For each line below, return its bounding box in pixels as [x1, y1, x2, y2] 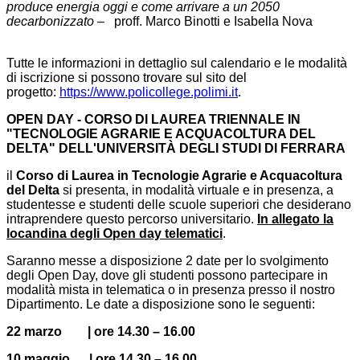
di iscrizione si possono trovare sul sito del [6, 71, 247, 85]
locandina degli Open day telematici [6, 227, 223, 241]
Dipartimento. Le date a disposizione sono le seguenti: [6, 297, 315, 312]
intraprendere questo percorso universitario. [6, 212, 257, 227]
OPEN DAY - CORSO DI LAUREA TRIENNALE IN [6, 112, 301, 127]
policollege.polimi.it [128, 85, 238, 100]
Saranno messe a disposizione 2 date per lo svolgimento [6, 254, 329, 268]
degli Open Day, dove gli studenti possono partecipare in [6, 268, 328, 283]
